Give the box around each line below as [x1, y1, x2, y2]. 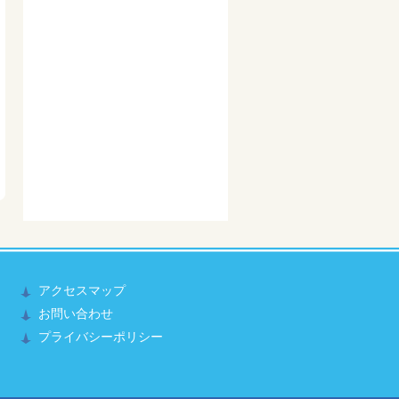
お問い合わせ [38, 306, 113, 321]
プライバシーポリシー [38, 330, 163, 344]
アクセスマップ [38, 283, 126, 297]
